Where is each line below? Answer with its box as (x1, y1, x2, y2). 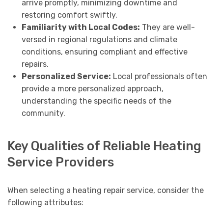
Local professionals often (110, 71, 207, 81)
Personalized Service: (21, 71, 111, 81)
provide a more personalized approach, (21, 83, 164, 93)
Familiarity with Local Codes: (21, 22, 140, 32)
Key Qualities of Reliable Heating (7, 138, 201, 153)
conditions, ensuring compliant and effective (21, 47, 188, 56)
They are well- (139, 22, 195, 32)
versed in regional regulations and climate (21, 34, 177, 44)
